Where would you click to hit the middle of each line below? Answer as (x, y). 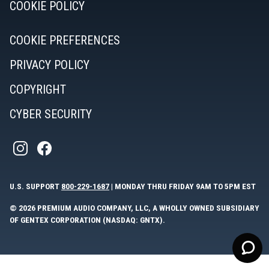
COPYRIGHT (38, 89)
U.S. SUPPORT (35, 186)
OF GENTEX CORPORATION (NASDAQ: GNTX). (87, 219)
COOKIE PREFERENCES (65, 40)
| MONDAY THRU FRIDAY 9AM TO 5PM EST (183, 186)
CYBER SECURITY (51, 114)
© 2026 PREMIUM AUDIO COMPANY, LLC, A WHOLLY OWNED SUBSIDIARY (134, 207)
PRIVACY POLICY (50, 65)
